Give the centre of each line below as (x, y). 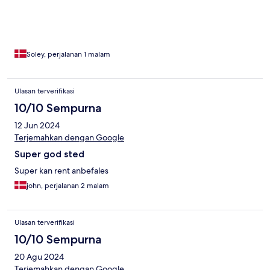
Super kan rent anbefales (61, 171)
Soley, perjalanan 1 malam (68, 55)
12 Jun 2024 (37, 126)
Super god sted (49, 154)
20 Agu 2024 (39, 257)
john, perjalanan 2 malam (68, 186)
